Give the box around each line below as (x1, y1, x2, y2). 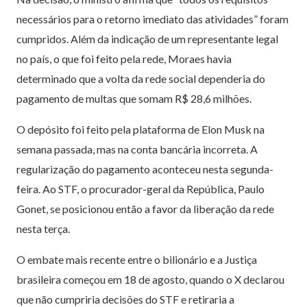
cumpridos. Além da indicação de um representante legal (16, 32, 278, 46)
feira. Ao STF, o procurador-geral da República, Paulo (16, 182, 265, 196)
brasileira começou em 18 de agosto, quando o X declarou (16, 273, 284, 286)
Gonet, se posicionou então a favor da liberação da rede (16, 202, 274, 216)
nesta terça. (16, 222, 70, 236)
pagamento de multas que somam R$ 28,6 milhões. (16, 92, 251, 106)
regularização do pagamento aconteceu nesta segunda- (16, 162, 273, 176)
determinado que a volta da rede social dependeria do (16, 72, 265, 86)
